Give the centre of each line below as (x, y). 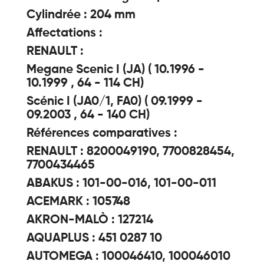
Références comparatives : (103, 133)
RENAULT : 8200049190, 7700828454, (131, 152)
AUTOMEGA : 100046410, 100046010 (128, 257)
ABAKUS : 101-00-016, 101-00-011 (121, 184)
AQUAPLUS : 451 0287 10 (94, 238)
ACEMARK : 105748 (78, 202)
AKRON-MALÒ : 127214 (90, 220)
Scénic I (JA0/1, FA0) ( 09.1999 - (115, 102)
